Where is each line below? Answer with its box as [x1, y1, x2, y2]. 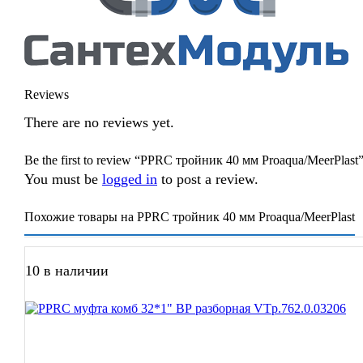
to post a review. [157, 170, 258, 187]
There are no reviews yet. [24, 113, 174, 130]
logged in [102, 170, 157, 187]
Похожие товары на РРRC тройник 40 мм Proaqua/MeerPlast [24, 209, 355, 224]
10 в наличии [25, 262, 109, 279]
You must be [24, 170, 102, 187]
